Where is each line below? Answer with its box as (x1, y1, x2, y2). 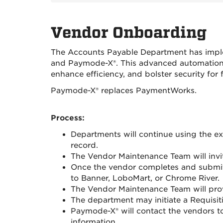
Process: (51, 113, 85, 122)
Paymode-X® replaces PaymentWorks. (51, 86, 197, 95)
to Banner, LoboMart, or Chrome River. (71, 174, 220, 183)
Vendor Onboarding (51, 24, 207, 41)
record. (71, 141, 98, 150)
